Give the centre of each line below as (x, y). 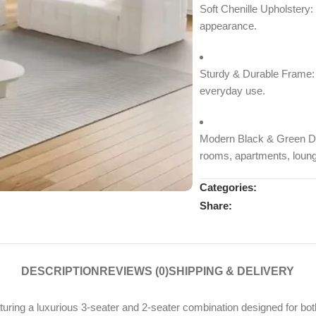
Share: (215, 205)
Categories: (228, 188)
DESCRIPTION (61, 272)
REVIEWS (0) (134, 272)
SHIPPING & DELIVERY (232, 272)
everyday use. (232, 91)
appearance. (228, 26)
